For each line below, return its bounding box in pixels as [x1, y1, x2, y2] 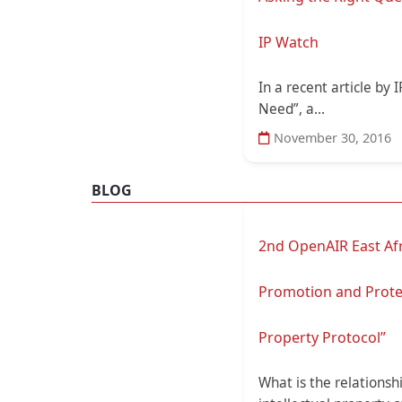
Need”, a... [258, 99, 325, 118]
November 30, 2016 [270, 128, 391, 146]
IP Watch [258, 31, 319, 52]
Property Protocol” [258, 328, 386, 348]
